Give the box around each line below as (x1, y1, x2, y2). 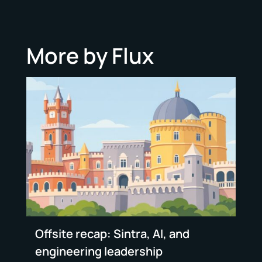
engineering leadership (35, 243, 163, 260)
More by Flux (26, 40, 154, 70)
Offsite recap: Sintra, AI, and (35, 226, 189, 242)
